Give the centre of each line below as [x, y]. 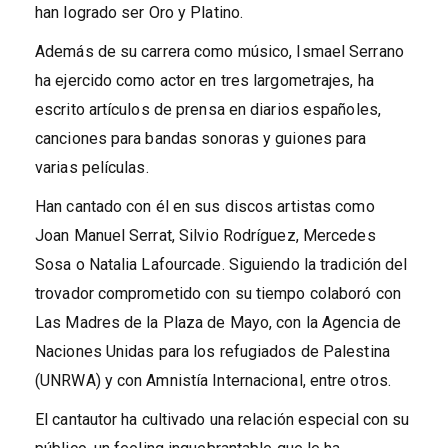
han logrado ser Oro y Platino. [139, 12]
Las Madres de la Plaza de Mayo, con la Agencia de [218, 322]
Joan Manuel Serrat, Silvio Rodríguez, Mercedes [205, 235]
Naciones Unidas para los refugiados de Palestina [212, 351]
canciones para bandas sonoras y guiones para [201, 138]
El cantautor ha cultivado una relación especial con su [222, 419]
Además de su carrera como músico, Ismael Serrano [219, 51]
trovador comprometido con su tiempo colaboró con [218, 293]
